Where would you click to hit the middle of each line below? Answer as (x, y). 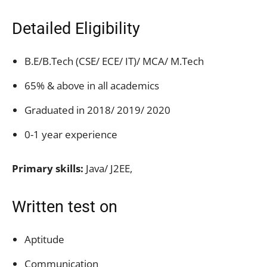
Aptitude (44, 239)
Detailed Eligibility (76, 28)
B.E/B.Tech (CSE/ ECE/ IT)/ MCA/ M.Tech (114, 61)
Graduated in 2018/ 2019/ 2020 (97, 110)
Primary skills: (48, 168)
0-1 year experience (71, 134)
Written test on (65, 207)
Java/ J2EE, (108, 168)
